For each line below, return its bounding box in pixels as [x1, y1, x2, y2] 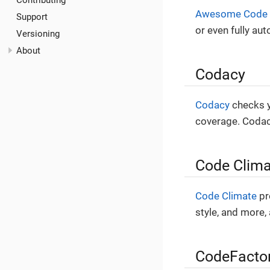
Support [16, 11, 48, 23]
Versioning [16, 28, 60, 39]
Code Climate [195, 190, 257, 202]
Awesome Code [195, 8, 268, 20]
